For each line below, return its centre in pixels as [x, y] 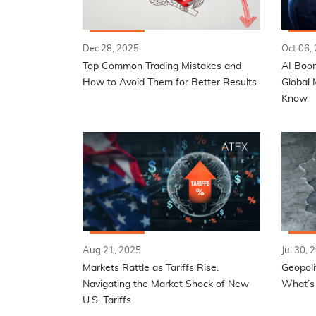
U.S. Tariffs [107, 301]
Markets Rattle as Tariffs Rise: [151, 268]
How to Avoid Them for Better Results [170, 83]
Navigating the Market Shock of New [166, 285]
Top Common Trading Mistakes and [162, 67]
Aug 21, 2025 [112, 251]
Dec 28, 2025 [111, 49]
